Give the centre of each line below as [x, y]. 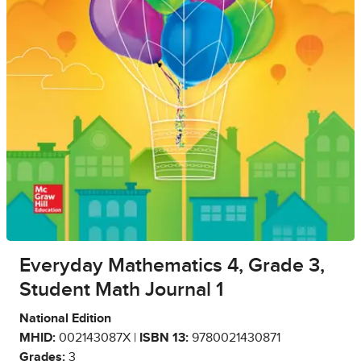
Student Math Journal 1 [122, 289]
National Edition [65, 318]
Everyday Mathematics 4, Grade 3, [172, 265]
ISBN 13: [164, 337]
